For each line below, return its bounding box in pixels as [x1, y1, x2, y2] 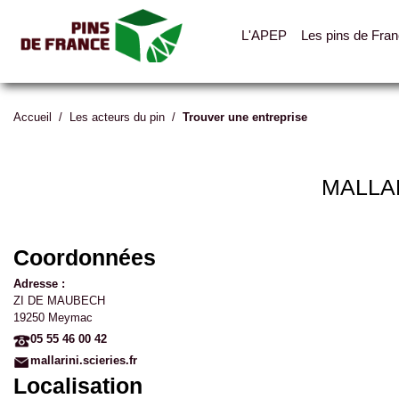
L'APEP [240, 28, 287, 43]
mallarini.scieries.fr [30, 354, 137, 367]
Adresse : [13, 277, 65, 290]
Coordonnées [13, 245, 156, 270]
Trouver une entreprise [183, 110, 307, 124]
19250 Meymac [13, 311, 93, 324]
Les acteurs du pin [69, 110, 165, 124]
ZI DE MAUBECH [13, 294, 105, 307]
